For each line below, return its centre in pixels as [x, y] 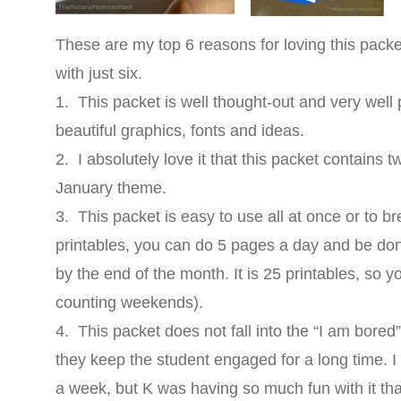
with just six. [99, 73]
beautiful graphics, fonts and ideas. [180, 131]
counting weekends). [129, 303]
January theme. [111, 188]
